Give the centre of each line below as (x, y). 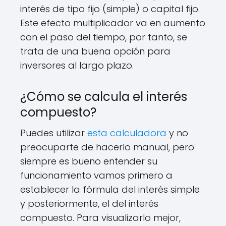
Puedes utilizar (54, 133)
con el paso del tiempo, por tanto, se (104, 37)
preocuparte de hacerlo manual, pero (107, 147)
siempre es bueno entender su (89, 161)
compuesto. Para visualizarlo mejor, (100, 218)
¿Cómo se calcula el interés (104, 97)
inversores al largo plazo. (77, 65)
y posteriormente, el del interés (89, 204)
